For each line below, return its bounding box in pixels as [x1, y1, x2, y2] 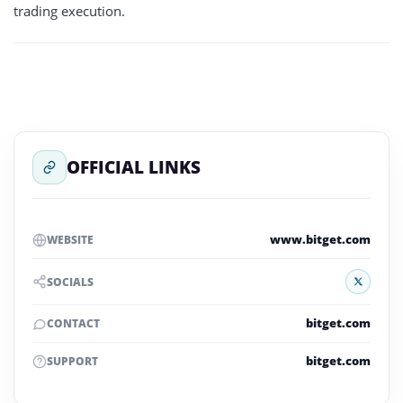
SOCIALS [47, 273, 94, 290]
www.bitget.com [270, 231, 371, 247]
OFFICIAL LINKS [67, 156, 201, 178]
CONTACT [47, 316, 100, 331]
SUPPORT [47, 354, 98, 369]
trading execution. [13, 2, 125, 20]
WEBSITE [47, 232, 94, 247]
